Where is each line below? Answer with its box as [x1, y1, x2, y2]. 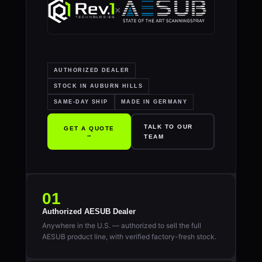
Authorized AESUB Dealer [42, 207, 136, 216]
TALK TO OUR [144, 123, 193, 130]
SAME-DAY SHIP [54, 99, 108, 105]
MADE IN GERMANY [120, 99, 188, 105]
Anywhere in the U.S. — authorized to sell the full [42, 221, 201, 230]
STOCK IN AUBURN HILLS [54, 83, 143, 89]
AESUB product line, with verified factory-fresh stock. [42, 232, 216, 241]
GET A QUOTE [64, 125, 115, 132]
